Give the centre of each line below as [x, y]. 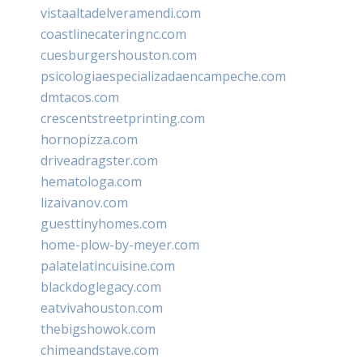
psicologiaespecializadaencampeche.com [163, 76]
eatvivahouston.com [102, 307]
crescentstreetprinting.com [123, 118]
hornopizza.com [89, 139]
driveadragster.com [99, 160]
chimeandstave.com [100, 350]
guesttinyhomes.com [104, 223]
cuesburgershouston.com [119, 55]
